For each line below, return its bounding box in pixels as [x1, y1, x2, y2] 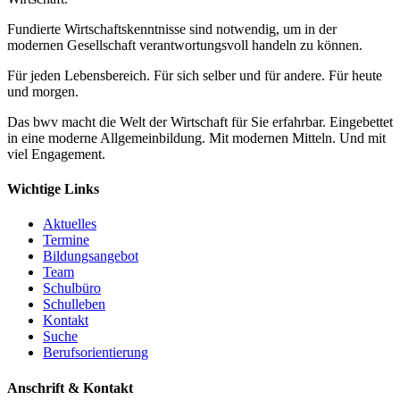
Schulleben [43, 296, 105, 312]
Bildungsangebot [43, 248, 138, 264]
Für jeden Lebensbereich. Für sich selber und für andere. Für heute [7, 67, 382, 83]
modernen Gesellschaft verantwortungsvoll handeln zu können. [7, 37, 362, 53]
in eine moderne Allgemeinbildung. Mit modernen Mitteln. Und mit [7, 129, 386, 146]
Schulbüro [43, 280, 101, 296]
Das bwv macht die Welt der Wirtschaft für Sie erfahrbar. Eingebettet [7, 113, 393, 129]
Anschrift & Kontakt [7, 379, 133, 396]
